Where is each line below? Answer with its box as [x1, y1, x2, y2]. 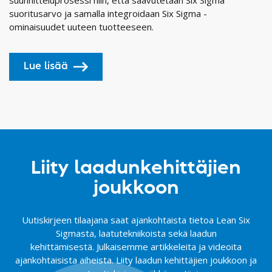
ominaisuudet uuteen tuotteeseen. [9, 20, 154, 33]
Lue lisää [24, 61, 68, 71]
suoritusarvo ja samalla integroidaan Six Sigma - [9, 7, 207, 19]
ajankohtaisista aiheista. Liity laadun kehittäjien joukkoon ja [15, 253, 257, 266]
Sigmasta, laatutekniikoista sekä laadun [55, 226, 217, 239]
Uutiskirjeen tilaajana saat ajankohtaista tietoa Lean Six [22, 213, 250, 226]
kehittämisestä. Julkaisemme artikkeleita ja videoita [30, 240, 242, 253]
